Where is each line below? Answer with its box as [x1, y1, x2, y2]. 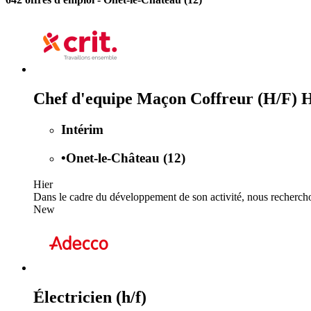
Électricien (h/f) [33, 288, 146, 307]
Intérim [61, 121, 103, 137]
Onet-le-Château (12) [66, 150, 185, 165]
